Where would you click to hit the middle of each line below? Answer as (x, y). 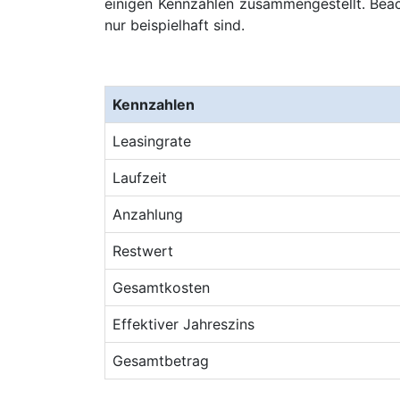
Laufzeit (140, 178)
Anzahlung (148, 214)
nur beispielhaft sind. (175, 25)
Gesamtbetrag (161, 361)
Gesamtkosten (161, 287)
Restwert (143, 251)
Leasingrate (152, 141)
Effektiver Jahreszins (183, 324)
